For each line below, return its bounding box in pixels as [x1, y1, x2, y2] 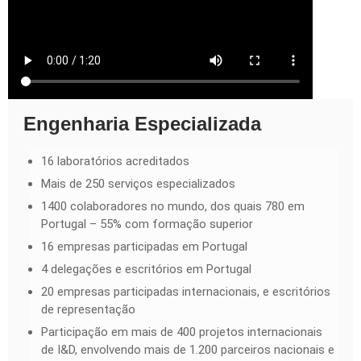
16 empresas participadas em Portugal [41, 239, 247, 254]
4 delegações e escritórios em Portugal [41, 261, 251, 276]
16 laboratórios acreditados [41, 153, 189, 168]
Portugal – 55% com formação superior [41, 216, 253, 231]
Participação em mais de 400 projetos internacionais [41, 324, 322, 339]
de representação [41, 301, 135, 317]
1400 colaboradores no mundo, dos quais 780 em [41, 198, 305, 214]
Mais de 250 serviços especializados [41, 176, 235, 191]
